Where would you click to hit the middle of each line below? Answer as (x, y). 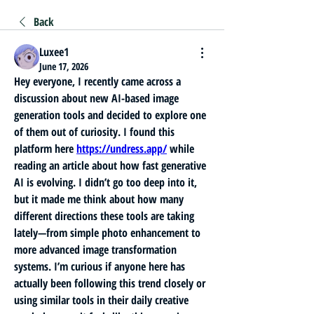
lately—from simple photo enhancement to (107, 233)
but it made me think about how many (99, 199)
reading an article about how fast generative (110, 165)
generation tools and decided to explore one (110, 115)
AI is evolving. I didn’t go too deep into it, (105, 182)
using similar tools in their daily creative (101, 300)
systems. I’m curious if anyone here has (100, 266)
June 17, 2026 (64, 66)
